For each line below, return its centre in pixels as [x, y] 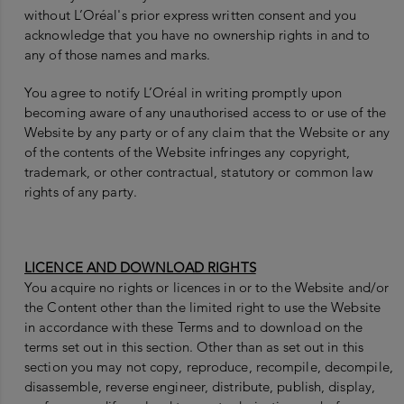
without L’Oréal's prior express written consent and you [191, 15]
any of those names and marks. [117, 55]
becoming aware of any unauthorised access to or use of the [205, 113]
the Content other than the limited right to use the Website [202, 308]
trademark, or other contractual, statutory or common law [199, 172]
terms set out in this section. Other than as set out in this [194, 347]
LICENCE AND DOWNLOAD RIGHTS [140, 268]
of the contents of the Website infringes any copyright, [188, 152]
